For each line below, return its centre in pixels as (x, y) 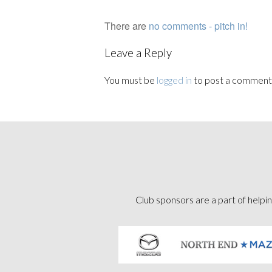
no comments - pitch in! (198, 26)
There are (127, 26)
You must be (131, 80)
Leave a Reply (138, 53)
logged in (174, 80)
